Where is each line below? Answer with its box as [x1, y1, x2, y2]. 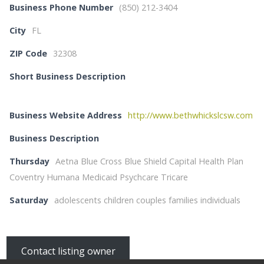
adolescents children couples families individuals [54, 194, 241, 206]
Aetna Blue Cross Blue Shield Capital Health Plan [55, 156, 244, 167]
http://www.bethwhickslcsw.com [128, 110, 253, 121]
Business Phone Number [9, 2, 114, 13]
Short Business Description [9, 71, 126, 82]
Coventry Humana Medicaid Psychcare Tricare [9, 171, 189, 183]
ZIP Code [9, 48, 48, 59]
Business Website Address [9, 110, 123, 121]
